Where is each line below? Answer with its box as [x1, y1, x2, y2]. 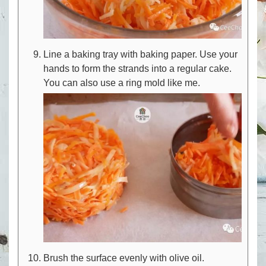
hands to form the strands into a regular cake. [43, 64, 232, 74]
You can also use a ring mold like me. [43, 78, 200, 88]
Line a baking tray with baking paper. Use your [43, 49, 237, 60]
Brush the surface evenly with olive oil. [43, 252, 204, 263]
